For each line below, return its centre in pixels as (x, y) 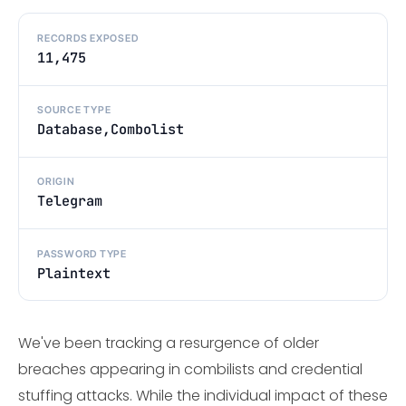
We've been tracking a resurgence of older (169, 343)
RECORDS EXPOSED (88, 39)
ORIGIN (56, 182)
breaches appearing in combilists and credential (190, 370)
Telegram (70, 201)
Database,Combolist (111, 130)
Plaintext (74, 273)
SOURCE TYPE (74, 110)
